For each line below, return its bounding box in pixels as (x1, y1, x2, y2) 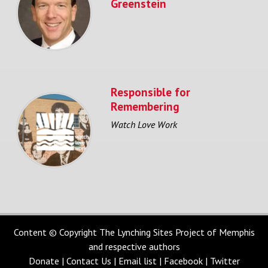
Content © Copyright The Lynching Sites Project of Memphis (13, 226, 255, 239)
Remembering (111, 98, 179, 114)
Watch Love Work (111, 118, 177, 130)
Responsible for (111, 84, 190, 99)
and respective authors (88, 240, 180, 253)
